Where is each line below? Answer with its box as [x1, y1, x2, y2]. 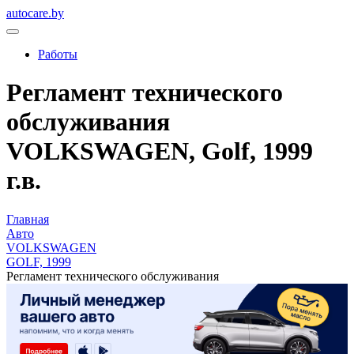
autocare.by [6, 6, 64, 20]
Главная [6, 212, 49, 226]
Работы [38, 47, 77, 61]
